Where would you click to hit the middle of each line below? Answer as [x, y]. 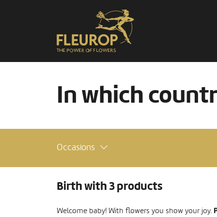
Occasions [76, 147]
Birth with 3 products [110, 186]
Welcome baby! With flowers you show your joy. [135, 211]
